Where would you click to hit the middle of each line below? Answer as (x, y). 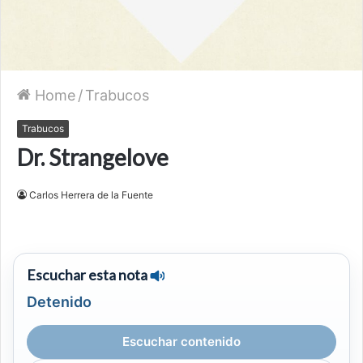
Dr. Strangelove (93, 158)
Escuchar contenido (181, 341)
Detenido (59, 302)
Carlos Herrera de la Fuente (91, 195)
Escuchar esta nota (87, 275)
